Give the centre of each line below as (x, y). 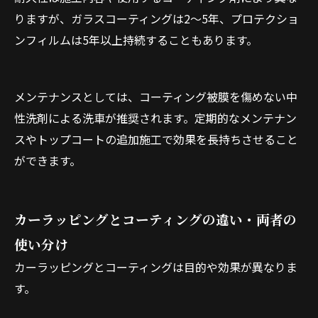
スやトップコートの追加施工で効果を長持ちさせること (156, 139)
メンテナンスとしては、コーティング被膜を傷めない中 (156, 97)
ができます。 (48, 160)
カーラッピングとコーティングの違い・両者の (155, 219)
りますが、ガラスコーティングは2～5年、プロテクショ (157, 18)
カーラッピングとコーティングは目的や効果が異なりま (156, 267)
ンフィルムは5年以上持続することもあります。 (136, 40)
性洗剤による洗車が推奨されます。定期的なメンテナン (155, 118)
